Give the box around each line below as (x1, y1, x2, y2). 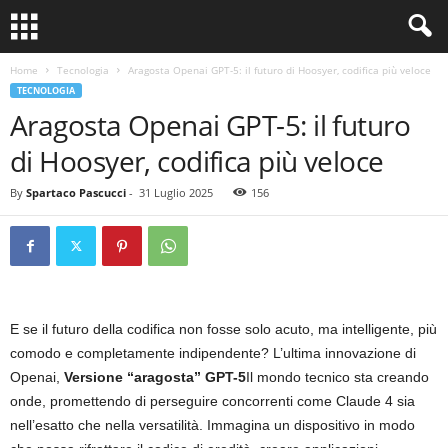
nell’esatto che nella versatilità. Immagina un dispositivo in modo (10, 417, 415, 433)
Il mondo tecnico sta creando (246, 369, 429, 385)
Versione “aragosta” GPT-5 (64, 369, 246, 385)
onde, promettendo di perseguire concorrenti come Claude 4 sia (10, 393, 415, 409)
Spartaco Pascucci (26, 185, 126, 200)
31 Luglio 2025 (139, 185, 213, 200)
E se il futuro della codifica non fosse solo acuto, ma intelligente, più (10, 321, 437, 337)
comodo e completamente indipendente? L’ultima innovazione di (10, 345, 416, 361)
